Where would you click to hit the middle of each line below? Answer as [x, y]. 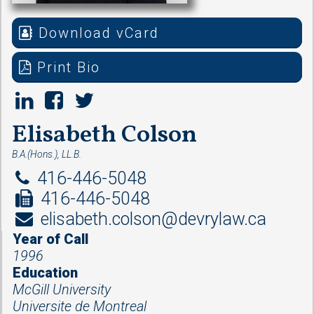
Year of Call [50, 239]
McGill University [62, 289]
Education [45, 273]
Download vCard [96, 33]
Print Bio [66, 67]
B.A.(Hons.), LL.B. [47, 154]
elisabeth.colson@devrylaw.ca [151, 219]
